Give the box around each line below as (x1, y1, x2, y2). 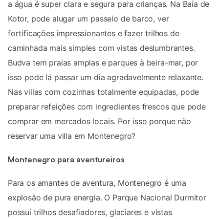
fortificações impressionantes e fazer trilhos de (8, 28, 179, 38)
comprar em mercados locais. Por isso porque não (8, 116, 191, 126)
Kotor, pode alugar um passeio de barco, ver (8, 13, 169, 23)
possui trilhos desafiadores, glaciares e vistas (8, 207, 172, 218)
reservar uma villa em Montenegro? (8, 131, 136, 141)
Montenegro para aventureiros (8, 154, 125, 165)
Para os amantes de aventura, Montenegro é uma (8, 178, 187, 188)
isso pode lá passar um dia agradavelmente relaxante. (8, 72, 203, 82)
